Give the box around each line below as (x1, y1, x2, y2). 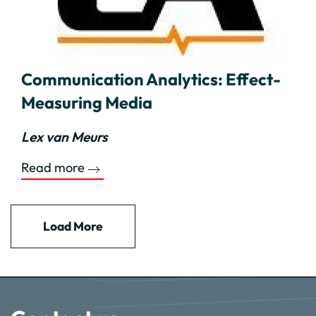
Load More (43, 218, 103, 234)
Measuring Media (21, 92, 152, 113)
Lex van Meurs (21, 128, 108, 145)
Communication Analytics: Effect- (21, 68, 281, 90)
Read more (21, 159, 85, 176)
